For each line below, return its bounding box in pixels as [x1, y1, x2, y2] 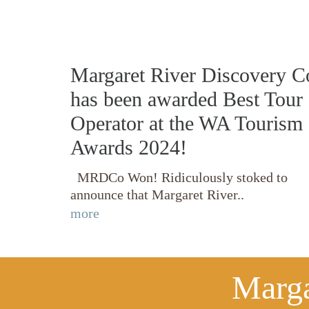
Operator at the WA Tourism [70, 112, 303, 134]
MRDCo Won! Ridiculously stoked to [70, 170, 288, 185]
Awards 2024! [70, 136, 187, 159]
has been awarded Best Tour [70, 88, 303, 110]
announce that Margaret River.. [70, 187, 244, 202]
